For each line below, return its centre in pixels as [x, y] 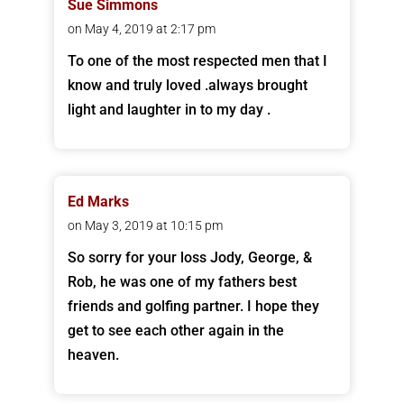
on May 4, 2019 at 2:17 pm [141, 29]
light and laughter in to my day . [169, 110]
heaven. [93, 355]
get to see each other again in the [175, 331]
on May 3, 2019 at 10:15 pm [145, 226]
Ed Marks [98, 202]
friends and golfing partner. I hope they [193, 307]
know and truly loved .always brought [187, 86]
